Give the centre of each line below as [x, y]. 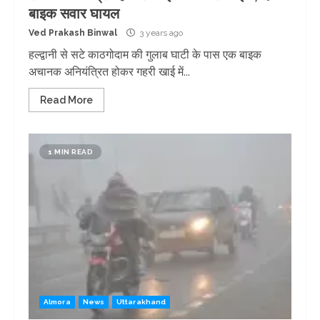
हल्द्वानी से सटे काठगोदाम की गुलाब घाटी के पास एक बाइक [145, 55]
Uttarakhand [141, 302]
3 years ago [160, 33]
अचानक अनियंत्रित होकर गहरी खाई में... [109, 72]
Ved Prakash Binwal [73, 33]
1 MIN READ [70, 152]
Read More [66, 100]
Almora [57, 302]
